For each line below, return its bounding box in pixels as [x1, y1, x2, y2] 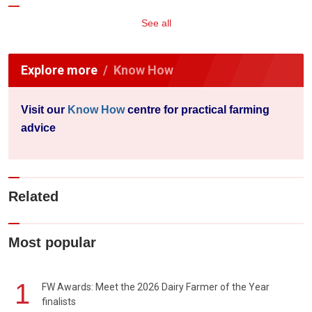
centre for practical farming [125, 104, 270, 116]
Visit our [21, 104, 68, 116]
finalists [42, 296, 76, 308]
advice [21, 122, 56, 134]
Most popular [8, 235, 96, 251]
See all [141, 17, 171, 29]
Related [8, 189, 58, 205]
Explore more [21, 63, 97, 78]
